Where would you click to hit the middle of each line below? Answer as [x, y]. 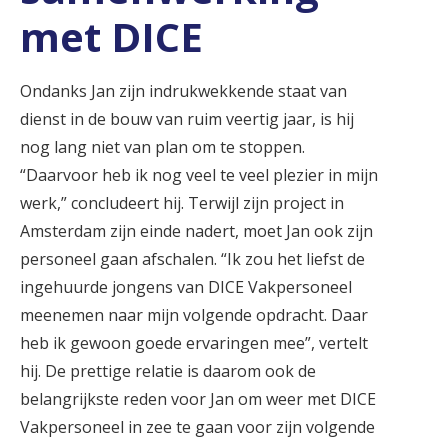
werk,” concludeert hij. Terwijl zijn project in [182, 202]
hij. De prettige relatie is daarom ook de [168, 370]
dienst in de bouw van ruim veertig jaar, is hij [187, 118]
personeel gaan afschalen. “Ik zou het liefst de [192, 258]
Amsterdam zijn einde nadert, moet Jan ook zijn [196, 230]
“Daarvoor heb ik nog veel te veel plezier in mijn [199, 174]
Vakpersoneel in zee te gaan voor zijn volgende [197, 426]
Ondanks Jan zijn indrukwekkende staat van [183, 90]
